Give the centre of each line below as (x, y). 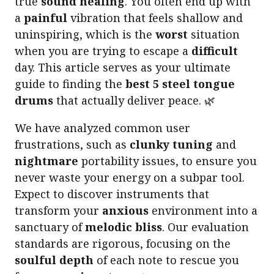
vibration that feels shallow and (155, 18)
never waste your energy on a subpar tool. (130, 178)
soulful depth (54, 260)
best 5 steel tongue (180, 84)
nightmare (46, 161)
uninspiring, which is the (85, 35)
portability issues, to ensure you (168, 161)
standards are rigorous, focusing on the (123, 244)
